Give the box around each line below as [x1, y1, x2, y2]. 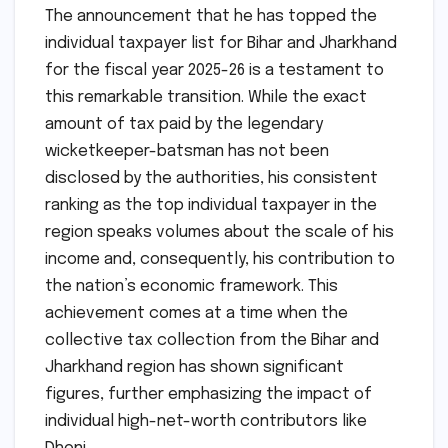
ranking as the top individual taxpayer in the [45, 196, 377, 214]
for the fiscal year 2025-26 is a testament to [45, 61, 384, 79]
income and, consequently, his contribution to [45, 250, 395, 268]
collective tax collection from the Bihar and [45, 331, 379, 349]
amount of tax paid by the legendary [45, 115, 323, 133]
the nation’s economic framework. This [45, 277, 338, 295]
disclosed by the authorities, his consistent [45, 169, 378, 187]
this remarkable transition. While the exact [45, 88, 367, 106]
